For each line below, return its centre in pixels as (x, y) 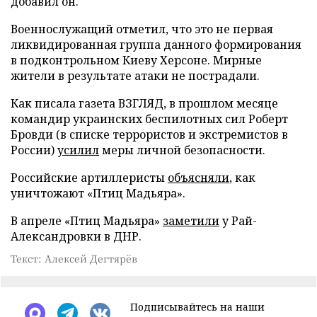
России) (34, 150)
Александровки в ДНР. (76, 236)
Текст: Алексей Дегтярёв (74, 258)
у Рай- (238, 220)
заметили (191, 220)
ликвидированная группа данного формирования (156, 44)
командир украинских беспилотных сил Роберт (149, 119)
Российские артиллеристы (89, 177)
